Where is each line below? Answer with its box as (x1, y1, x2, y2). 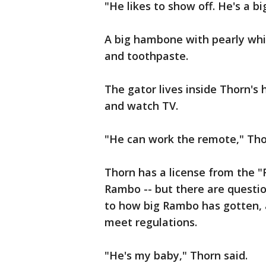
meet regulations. (104, 215, 197, 229)
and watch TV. (104, 99, 178, 113)
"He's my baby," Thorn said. (104, 248, 248, 262)
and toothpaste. (104, 49, 188, 63)
